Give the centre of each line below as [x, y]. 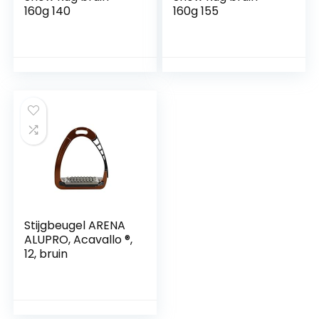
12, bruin [46, 254]
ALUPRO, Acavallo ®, [79, 240]
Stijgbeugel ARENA [75, 225]
